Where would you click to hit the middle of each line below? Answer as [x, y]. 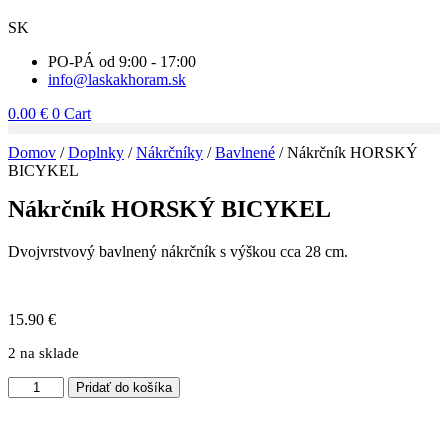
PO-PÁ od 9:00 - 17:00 [122, 62]
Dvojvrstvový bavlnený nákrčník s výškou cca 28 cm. [178, 252]
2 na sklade [43, 353]
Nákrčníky [169, 153]
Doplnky [96, 153]
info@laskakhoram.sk [117, 80]
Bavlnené [245, 153]
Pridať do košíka [124, 387]
